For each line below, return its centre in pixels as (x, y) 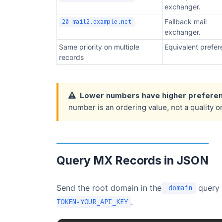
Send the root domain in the (109, 188)
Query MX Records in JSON (133, 160)
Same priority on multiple (99, 47)
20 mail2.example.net (97, 22)
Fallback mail (186, 21)
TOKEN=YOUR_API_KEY (92, 202)
